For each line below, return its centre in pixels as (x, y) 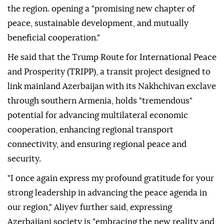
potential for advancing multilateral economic (98, 115)
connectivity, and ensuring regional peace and (97, 144)
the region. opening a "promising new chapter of (101, 9)
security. (24, 159)
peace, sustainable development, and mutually (98, 23)
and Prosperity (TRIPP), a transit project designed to (109, 72)
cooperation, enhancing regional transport (90, 130)
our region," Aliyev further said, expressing (90, 207)
